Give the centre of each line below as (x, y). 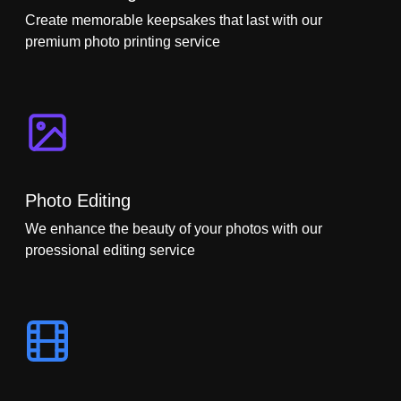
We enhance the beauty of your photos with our (174, 228)
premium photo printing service (123, 41)
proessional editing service (110, 250)
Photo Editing (78, 200)
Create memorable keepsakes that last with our (174, 20)
